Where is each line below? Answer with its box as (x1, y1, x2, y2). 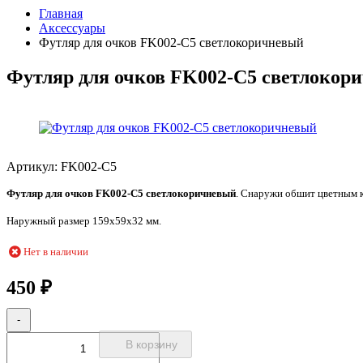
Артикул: (6, 159, 61, 173)
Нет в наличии (21, 245, 88, 258)
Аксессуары (39, 21, 105, 35)
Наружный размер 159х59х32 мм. (6, 214, 161, 227)
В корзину (126, 337, 177, 351)
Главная (39, 6, 83, 20)
